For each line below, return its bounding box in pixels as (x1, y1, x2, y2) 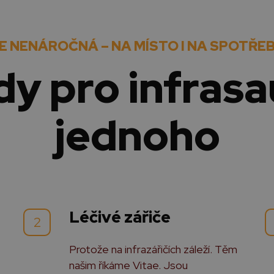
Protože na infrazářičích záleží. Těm (69, 242, 238, 256)
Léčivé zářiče (69, 207, 171, 228)
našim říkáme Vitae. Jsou (69, 258, 188, 272)
